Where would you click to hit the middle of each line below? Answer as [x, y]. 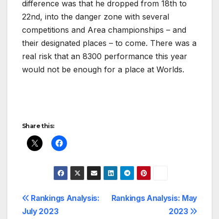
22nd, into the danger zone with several [96, 16]
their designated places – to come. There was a [109, 43]
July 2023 [40, 211]
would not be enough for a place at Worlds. [103, 69]
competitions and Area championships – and [104, 30]
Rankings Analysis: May [154, 198]
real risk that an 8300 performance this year [105, 56]
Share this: [38, 126]
